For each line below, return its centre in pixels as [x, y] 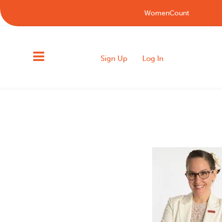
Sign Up [114, 58]
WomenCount [166, 13]
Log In [153, 58]
